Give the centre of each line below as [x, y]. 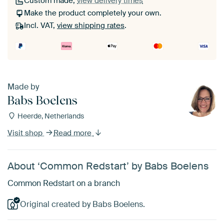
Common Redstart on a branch [64, 183]
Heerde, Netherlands [50, 116]
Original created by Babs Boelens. [82, 204]
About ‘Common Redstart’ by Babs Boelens [108, 166]
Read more [73, 133]
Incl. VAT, [40, 26]
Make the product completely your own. [93, 13]
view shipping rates [91, 26]
